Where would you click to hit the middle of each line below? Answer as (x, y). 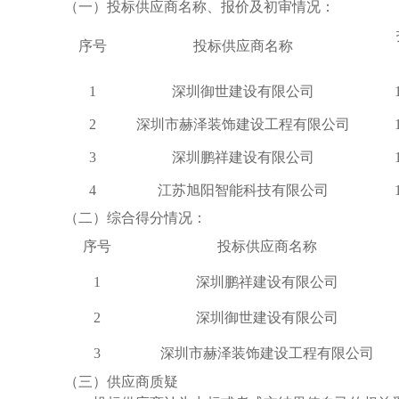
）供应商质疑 (135, 382)
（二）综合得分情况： (135, 218)
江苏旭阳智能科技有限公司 (243, 190)
